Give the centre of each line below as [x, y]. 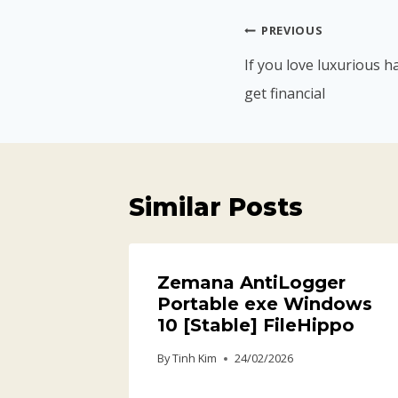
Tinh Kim [195, 358]
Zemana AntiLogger [251, 283]
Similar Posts [216, 207]
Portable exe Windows [265, 304]
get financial [285, 94]
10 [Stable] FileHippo [256, 326]
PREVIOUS [292, 31]
